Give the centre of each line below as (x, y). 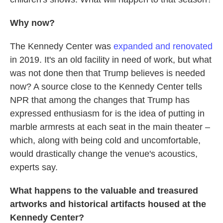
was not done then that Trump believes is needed (108, 73)
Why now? (32, 23)
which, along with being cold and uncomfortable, (105, 140)
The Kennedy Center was (62, 46)
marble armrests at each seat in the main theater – (110, 127)
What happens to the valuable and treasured (104, 191)
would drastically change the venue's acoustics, (104, 154)
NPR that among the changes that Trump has (100, 100)
